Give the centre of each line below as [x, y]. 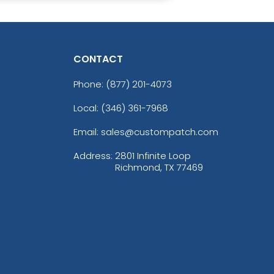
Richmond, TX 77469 [159, 167]
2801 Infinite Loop [153, 155]
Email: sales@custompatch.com [146, 131]
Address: [94, 155]
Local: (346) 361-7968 [120, 108]
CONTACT [98, 59]
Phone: [89, 84]
